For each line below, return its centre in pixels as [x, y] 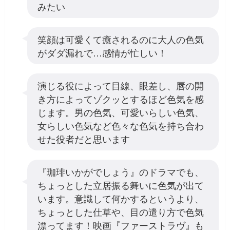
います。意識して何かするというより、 [120, 198]
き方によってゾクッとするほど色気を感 [120, 98]
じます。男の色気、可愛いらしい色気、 [120, 112]
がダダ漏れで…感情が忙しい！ [102, 52]
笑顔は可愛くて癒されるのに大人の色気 [120, 39]
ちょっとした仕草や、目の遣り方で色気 [120, 211]
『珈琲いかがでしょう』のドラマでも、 [120, 171]
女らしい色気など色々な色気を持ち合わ [120, 125]
